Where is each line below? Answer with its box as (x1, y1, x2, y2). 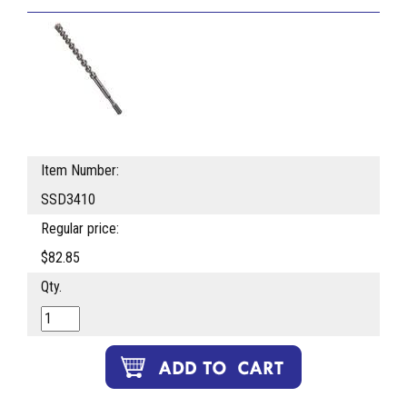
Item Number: (41, 162, 119, 180)
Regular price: (41, 220, 119, 238)
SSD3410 (41, 191, 95, 209)
